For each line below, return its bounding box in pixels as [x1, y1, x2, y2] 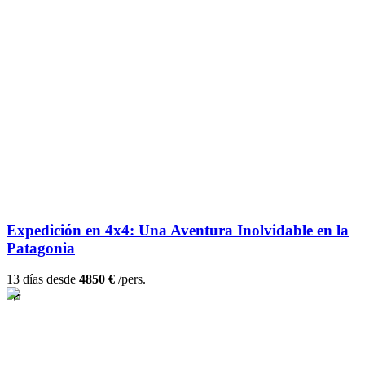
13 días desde [7, 272, 79, 287]
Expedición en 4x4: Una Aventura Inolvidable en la [7, 221, 349, 239]
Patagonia [7, 239, 75, 257]
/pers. [115, 272, 146, 287]
